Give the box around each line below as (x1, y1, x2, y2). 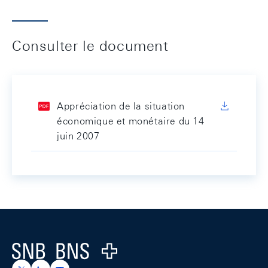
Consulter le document (12, 37, 169, 54)
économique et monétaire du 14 (57, 115, 205, 127)
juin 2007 (57, 130, 100, 142)
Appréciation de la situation (57, 100, 185, 112)
